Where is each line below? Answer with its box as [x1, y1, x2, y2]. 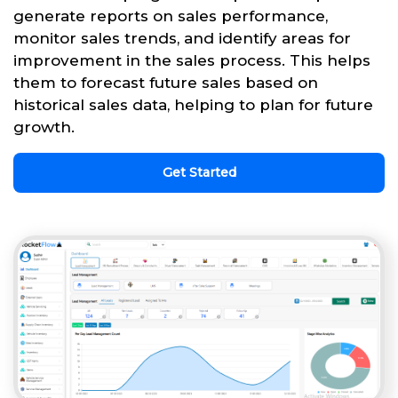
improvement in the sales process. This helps [13, 51, 370, 69]
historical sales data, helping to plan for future [13, 95, 373, 114]
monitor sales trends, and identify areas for [13, 28, 351, 47]
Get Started [162, 163, 236, 180]
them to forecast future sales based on [13, 73, 318, 92]
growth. [13, 117, 75, 136]
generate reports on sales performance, [13, 6, 328, 25]
